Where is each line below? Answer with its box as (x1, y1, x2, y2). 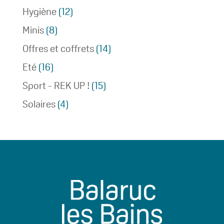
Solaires (22, 97, 55, 110)
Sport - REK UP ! (22, 78, 89, 92)
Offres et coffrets (22, 41, 94, 55)
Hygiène (22, 4, 56, 18)
